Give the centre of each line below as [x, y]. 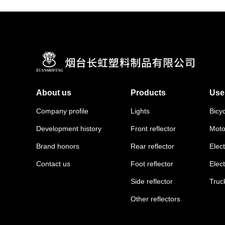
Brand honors [58, 146]
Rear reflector [152, 146]
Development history [69, 129]
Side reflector [152, 182]
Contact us [53, 164]
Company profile [62, 111]
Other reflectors [155, 199]
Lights [140, 111]
